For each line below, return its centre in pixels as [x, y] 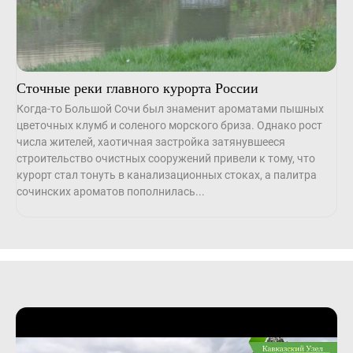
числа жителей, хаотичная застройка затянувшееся [150, 142]
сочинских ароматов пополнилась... [110, 192]
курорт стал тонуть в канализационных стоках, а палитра [166, 175]
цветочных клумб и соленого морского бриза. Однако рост [169, 126]
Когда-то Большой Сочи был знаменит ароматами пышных [170, 109]
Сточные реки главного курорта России [137, 88]
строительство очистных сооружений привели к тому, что [165, 159]
